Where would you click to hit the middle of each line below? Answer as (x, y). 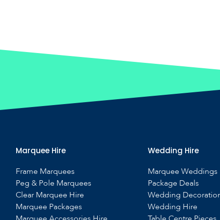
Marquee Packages (49, 207)
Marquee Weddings (182, 171)
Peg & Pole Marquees (54, 183)
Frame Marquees (45, 171)
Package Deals (173, 183)
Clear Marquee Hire (50, 195)
